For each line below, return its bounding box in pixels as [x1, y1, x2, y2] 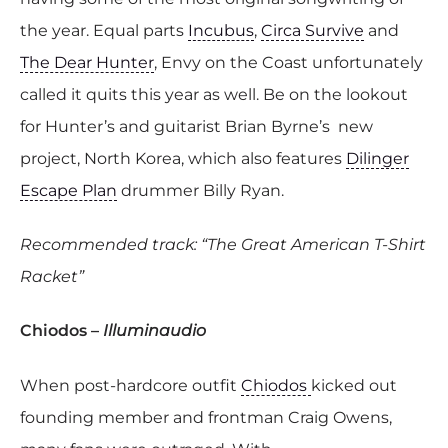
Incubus [188, 20, 254, 40]
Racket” [20, 267, 84, 287]
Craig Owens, [284, 407, 392, 427]
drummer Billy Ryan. [117, 180, 284, 200]
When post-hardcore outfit [20, 375, 241, 395]
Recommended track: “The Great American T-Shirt [20, 235, 426, 255]
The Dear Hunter [20, 52, 154, 72]
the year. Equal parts [20, 20, 188, 40]
